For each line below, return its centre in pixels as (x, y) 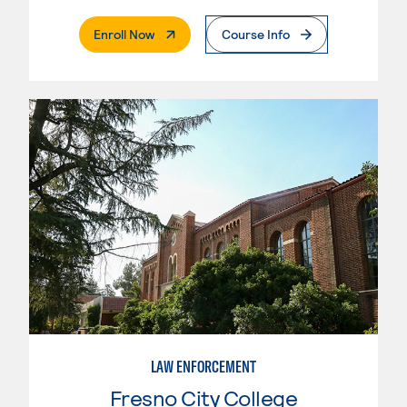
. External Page (196, 34)
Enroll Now (124, 35)
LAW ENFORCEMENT (203, 366)
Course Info (256, 35)
